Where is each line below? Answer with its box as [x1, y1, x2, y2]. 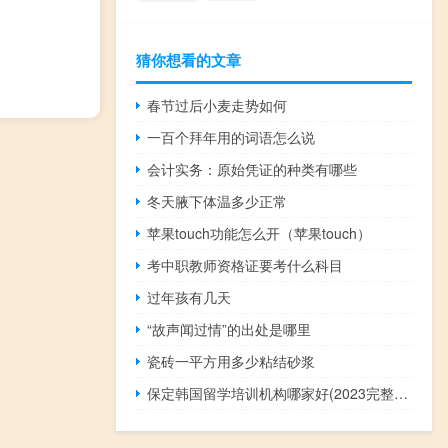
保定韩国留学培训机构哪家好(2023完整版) [394, 383, 409, 404]
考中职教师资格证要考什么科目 [147, 255, 344, 276]
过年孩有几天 [147, 287, 232, 308]
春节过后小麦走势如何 [147, 95, 288, 116]
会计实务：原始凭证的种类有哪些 [147, 159, 358, 180]
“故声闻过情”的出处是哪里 [147, 319, 312, 340]
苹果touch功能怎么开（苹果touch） [147, 223, 372, 244]
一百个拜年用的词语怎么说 [147, 127, 316, 148]
